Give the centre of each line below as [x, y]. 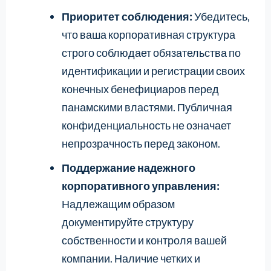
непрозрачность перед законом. [141, 143]
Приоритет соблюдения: [127, 16]
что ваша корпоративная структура [148, 34]
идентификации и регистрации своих [153, 70]
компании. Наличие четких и [131, 258]
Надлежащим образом [118, 204]
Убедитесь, [221, 16]
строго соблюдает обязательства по [151, 52]
